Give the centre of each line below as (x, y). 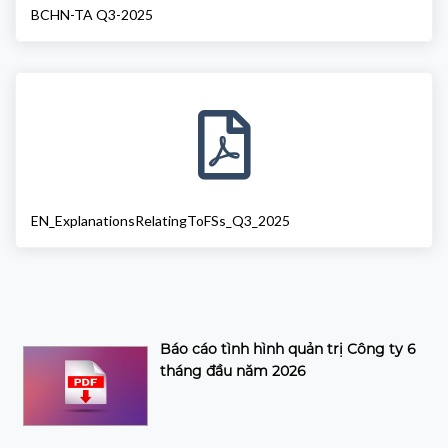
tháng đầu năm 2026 (233, 370)
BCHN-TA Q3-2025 (92, 14)
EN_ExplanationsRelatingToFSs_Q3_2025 (160, 220)
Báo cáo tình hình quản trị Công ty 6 (288, 348)
